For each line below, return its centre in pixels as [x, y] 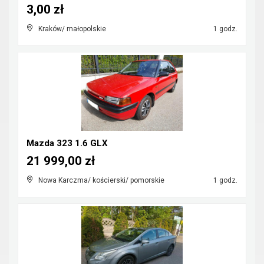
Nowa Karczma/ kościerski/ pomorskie [101, 180]
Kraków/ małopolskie [72, 29]
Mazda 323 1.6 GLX [67, 143]
